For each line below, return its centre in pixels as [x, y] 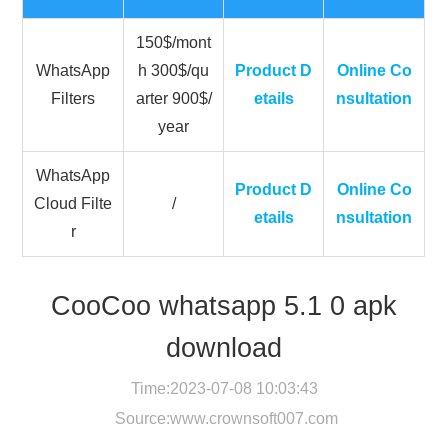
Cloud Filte [73, 203]
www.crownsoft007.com [253, 418]
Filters [73, 98]
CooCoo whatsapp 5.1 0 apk [224, 305]
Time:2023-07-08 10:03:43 [224, 388]
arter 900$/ [173, 98]
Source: [140, 418]
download [224, 347]
